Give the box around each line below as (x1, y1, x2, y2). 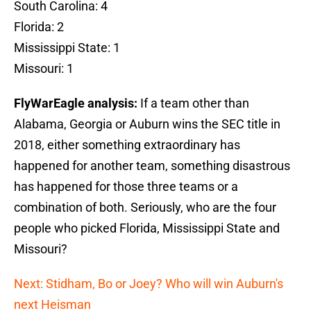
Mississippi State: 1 (14, 40, 120, 56)
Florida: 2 (14, 19, 64, 35)
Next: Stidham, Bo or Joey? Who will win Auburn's (14, 276, 283, 292)
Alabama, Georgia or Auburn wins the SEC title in (14, 117, 280, 132)
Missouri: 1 (14, 61, 74, 76)
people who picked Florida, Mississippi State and (14, 221, 280, 236)
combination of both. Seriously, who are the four (14, 200, 276, 215)
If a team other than (140, 96, 249, 111)
